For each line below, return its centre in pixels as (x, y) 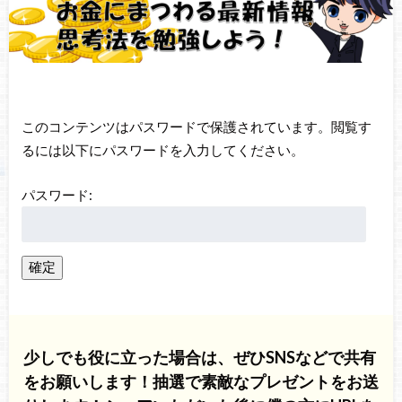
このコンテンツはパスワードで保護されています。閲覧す (196, 126)
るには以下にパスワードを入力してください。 (162, 149)
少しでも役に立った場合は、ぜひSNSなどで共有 (199, 357)
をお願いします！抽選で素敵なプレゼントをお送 (201, 381)
